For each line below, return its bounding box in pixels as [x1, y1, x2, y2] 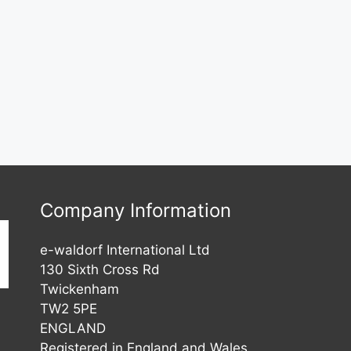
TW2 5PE [39, 301, 97, 317]
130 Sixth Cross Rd [39, 262, 160, 278]
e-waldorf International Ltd [39, 242, 210, 259]
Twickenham [39, 281, 119, 298]
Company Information [39, 199, 231, 223]
